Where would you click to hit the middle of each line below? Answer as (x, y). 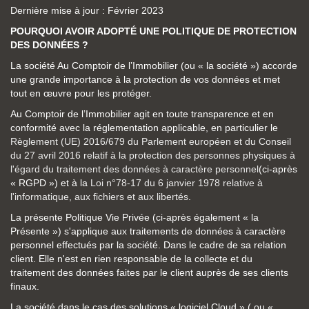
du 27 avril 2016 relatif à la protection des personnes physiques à (153, 155)
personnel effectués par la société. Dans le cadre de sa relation (148, 245)
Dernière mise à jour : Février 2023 (87, 10)
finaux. (25, 286)
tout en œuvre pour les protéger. (81, 93)
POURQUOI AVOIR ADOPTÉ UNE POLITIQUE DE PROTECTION (153, 31)
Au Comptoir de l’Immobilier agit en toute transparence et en (142, 114)
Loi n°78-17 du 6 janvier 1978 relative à (177, 183)
